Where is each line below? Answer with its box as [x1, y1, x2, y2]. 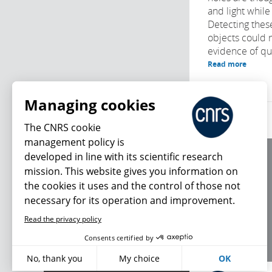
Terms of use [208, 188, 252, 199]
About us [208, 159, 239, 169]
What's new [62, 224, 122, 240]
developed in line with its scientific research [24, 150, 223, 163]
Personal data [208, 203, 256, 213]
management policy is [24, 135, 124, 149]
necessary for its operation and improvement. [24, 194, 235, 207]
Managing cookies [24, 95, 155, 115]
